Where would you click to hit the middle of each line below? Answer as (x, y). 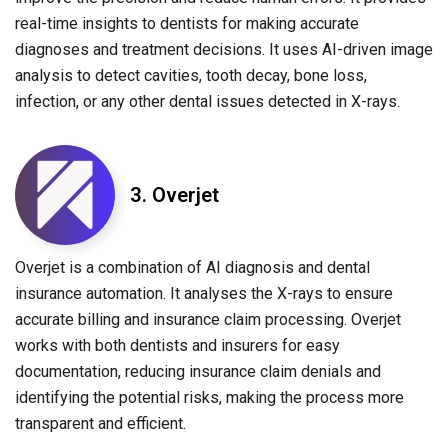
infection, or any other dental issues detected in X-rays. (207, 102)
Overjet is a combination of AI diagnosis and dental (192, 268)
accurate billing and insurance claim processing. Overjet (208, 320)
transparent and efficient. (100, 424)
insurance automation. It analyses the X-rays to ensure (204, 294)
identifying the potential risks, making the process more (209, 398)
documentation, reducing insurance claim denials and (198, 372)
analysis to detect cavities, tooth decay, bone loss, (191, 76)
